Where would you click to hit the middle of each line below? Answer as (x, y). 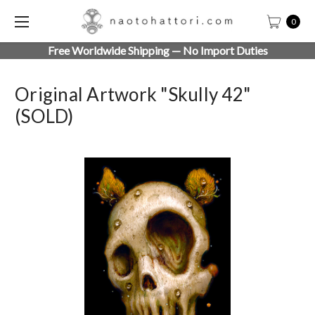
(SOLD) (44, 116)
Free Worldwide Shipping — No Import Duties (157, 50)
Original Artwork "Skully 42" (133, 94)
